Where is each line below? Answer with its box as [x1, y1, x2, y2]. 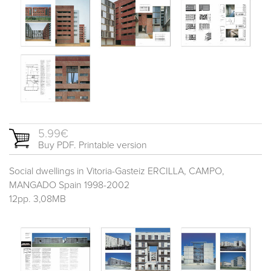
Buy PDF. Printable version [38, 140, 147, 151]
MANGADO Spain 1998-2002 [9, 180, 129, 191]
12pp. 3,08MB [9, 194, 66, 204]
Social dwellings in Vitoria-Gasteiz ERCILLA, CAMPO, [9, 166, 224, 177]
